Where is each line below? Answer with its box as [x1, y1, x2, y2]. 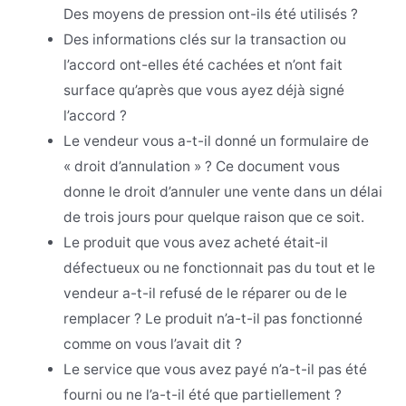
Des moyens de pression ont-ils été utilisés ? [63, 5, 359, 24]
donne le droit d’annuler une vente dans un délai [63, 183, 383, 201]
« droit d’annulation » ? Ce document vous [63, 158, 341, 176]
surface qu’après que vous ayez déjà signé [63, 82, 345, 100]
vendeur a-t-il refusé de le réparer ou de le [63, 285, 348, 303]
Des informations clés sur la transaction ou [63, 31, 347, 49]
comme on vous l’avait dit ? [63, 335, 243, 353]
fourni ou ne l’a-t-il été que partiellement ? [63, 386, 343, 404]
